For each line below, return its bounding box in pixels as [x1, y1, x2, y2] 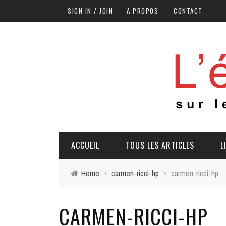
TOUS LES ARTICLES [126, 139, 194, 151]
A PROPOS [127, 6, 158, 16]
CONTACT [174, 6, 203, 16]
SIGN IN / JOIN [68, 6, 113, 16]
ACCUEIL [71, 139, 99, 151]
